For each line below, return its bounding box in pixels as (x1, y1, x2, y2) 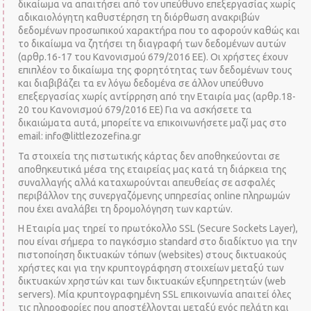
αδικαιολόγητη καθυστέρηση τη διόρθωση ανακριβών (18, 12, 260, 23)
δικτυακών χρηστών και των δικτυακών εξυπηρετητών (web (18, 276, 287, 287)
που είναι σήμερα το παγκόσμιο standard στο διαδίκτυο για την (18, 236, 298, 247)
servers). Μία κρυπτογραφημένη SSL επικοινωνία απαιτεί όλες (18, 289, 292, 300)
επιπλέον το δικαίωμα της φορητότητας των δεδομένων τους (18, 65, 293, 76)
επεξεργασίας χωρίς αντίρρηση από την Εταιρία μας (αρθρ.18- (18, 91, 296, 102)
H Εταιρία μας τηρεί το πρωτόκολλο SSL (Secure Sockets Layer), (18, 223, 299, 234)
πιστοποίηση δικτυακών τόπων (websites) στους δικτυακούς (18, 249, 287, 260)
